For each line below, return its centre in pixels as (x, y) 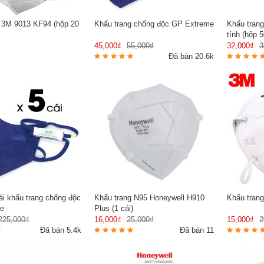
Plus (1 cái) (114, 208)
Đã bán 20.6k (191, 56)
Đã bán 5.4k (61, 230)
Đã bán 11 (197, 230)
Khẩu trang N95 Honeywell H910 (149, 197)
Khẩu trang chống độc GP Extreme (154, 24)
